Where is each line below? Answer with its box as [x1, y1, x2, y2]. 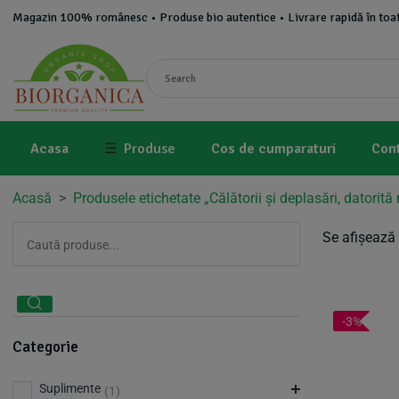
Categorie [12, 338, 78, 356]
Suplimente [39, 381, 101, 395]
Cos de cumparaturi [211, 140, 336, 158]
